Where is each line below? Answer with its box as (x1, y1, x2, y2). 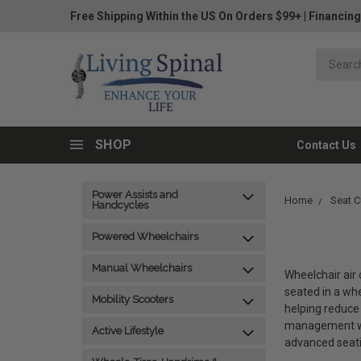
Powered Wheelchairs (92, 230, 198, 243)
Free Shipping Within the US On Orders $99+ (70, 10, 301, 23)
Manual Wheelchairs (92, 262, 192, 274)
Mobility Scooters (92, 293, 173, 305)
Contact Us (297, 139, 356, 151)
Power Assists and (92, 189, 178, 201)
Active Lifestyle (92, 325, 164, 337)
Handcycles (92, 199, 148, 211)
